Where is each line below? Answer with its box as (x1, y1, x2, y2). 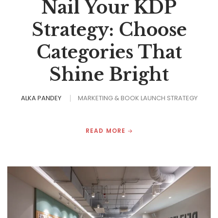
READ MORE (85, 127, 128, 135)
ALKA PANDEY (20, 93, 61, 103)
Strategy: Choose (31, 19, 187, 41)
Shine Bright (49, 64, 169, 86)
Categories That (36, 41, 182, 63)
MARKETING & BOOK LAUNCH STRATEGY (77, 93, 198, 103)
